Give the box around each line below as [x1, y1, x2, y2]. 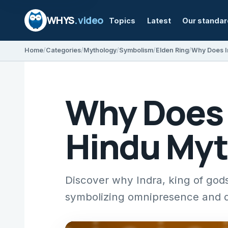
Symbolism [119, 46, 153, 54]
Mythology [83, 46, 117, 54]
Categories [46, 46, 81, 54]
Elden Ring [156, 46, 189, 54]
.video [74, 13, 104, 27]
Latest [147, 16, 171, 25]
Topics [109, 16, 136, 25]
